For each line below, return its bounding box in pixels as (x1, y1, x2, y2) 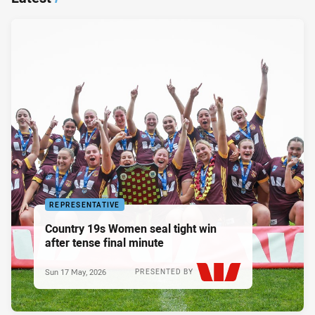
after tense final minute (45, 234, 164, 250)
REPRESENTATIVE (49, 200, 120, 210)
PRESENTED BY (135, 266, 193, 276)
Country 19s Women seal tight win (45, 220, 217, 236)
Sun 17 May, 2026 (45, 266, 106, 277)
